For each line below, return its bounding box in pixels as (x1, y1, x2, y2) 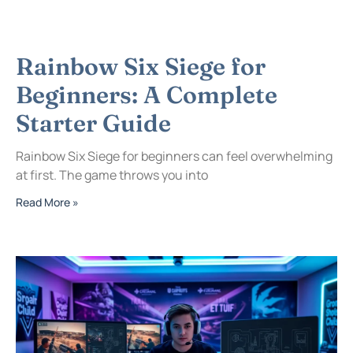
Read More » (16, 195, 79, 210)
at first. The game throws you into (16, 166, 208, 184)
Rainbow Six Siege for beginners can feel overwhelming (16, 147, 333, 165)
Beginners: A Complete (16, 80, 277, 110)
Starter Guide (16, 109, 171, 139)
